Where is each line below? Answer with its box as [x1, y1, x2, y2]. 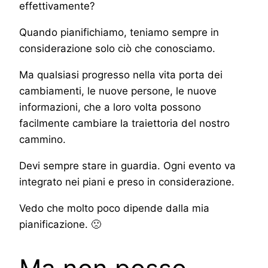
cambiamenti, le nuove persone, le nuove [19, 85, 217, 98]
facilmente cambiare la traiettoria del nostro [19, 117, 230, 130]
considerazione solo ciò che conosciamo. [19, 42, 215, 55]
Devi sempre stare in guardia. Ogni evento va [19, 160, 236, 172]
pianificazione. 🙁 [19, 218, 101, 231]
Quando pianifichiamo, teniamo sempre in [19, 26, 219, 39]
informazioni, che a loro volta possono [19, 101, 201, 114]
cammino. [19, 133, 66, 146]
